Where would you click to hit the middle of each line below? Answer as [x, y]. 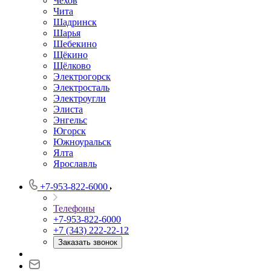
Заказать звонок [88, 242]
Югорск [70, 131]
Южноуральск [82, 142]
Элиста [68, 109]
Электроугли [80, 98]
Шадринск [75, 22]
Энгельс [70, 120]
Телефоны [74, 208]
